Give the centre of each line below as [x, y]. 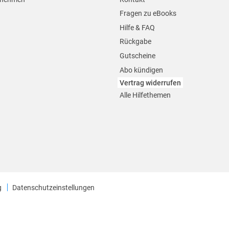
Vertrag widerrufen [150, 83]
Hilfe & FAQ [137, 27]
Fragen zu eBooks [148, 14]
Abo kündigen [141, 70]
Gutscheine [137, 56]
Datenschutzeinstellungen [53, 187]
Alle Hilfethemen [145, 95]
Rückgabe [135, 42]
